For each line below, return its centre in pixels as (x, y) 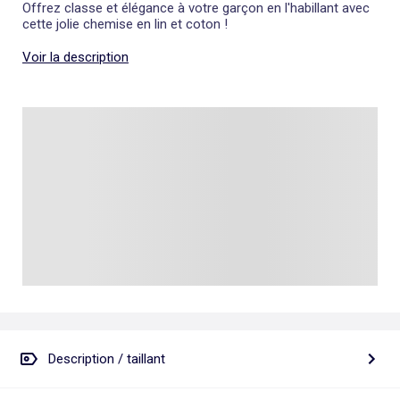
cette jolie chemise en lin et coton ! (125, 25)
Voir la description (75, 58)
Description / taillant (107, 358)
